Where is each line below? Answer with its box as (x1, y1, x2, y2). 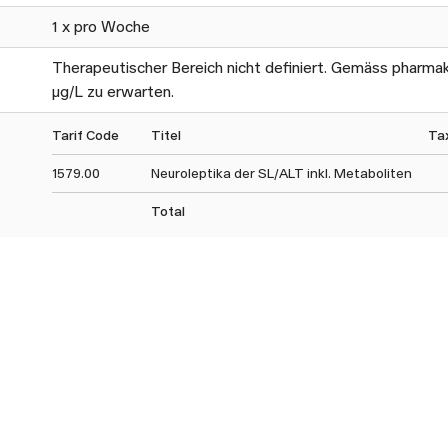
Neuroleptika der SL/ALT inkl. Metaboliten (151, 164, 412, 181)
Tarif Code (52, 126, 119, 143)
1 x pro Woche (52, 17, 150, 37)
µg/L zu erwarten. (52, 82, 178, 102)
